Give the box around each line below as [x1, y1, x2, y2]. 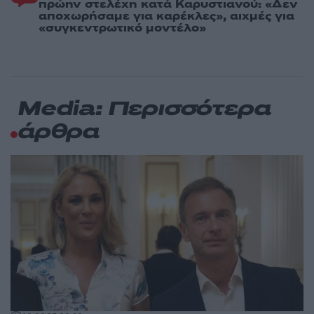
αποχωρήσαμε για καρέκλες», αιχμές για [39, 8, 294, 24]
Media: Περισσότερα [18, 98, 271, 121]
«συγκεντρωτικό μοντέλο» [39, 20, 206, 36]
